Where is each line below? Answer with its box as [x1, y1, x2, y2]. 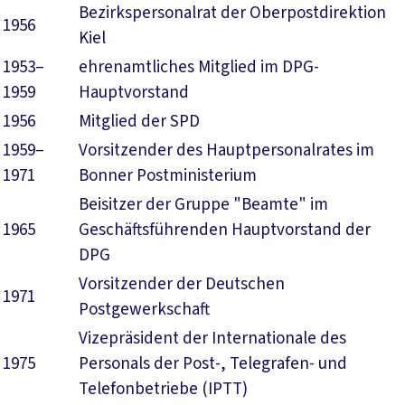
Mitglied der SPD [79, 109, 200, 134]
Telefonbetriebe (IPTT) [79, 377, 248, 401]
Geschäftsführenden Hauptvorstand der [79, 218, 371, 242]
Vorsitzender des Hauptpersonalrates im [79, 138, 374, 163]
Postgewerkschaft [79, 297, 210, 322]
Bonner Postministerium [79, 164, 257, 188]
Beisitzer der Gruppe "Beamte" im [79, 193, 328, 217]
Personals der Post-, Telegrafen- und [79, 352, 347, 376]
